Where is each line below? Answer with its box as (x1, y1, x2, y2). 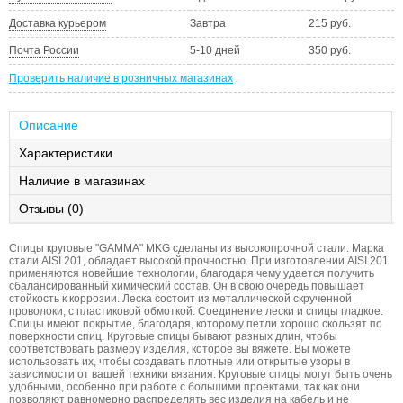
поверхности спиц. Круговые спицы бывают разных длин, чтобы (9, 329, 337, 343)
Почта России (9, 43, 79, 57)
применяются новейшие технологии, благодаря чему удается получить (9, 266, 374, 280)
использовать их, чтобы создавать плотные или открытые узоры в (9, 354, 350, 368)
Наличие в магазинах (19, 173, 145, 188)
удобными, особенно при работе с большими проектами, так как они (9, 380, 360, 393)
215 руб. (309, 16, 351, 30)
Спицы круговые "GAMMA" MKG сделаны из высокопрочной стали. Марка (9, 241, 384, 255)
